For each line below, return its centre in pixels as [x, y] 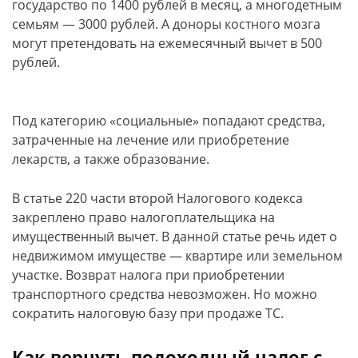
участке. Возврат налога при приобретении [148, 275]
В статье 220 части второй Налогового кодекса [157, 198]
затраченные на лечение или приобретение [151, 140]
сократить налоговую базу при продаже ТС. [148, 313]
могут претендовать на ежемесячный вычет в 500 [167, 43]
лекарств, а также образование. [111, 159]
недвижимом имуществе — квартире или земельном [177, 256]
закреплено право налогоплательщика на [143, 217]
